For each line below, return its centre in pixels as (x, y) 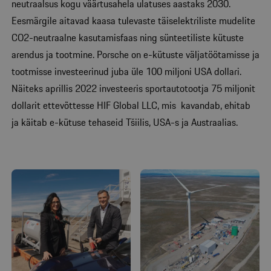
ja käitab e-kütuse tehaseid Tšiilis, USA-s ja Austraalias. (125, 122)
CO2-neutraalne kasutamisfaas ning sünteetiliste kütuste (128, 37)
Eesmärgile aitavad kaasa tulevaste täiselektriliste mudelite (133, 20)
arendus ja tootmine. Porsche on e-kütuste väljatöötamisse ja (135, 54)
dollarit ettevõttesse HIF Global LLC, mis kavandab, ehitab (131, 105)
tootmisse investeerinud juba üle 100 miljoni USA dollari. (126, 71)
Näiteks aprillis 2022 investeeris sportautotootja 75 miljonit (133, 88)
